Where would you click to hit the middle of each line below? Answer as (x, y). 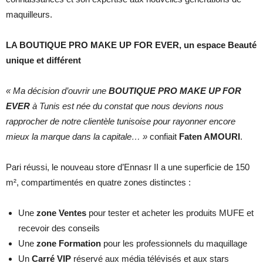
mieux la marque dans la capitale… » (78, 136)
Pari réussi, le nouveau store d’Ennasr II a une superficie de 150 (128, 167)
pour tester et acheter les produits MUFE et (170, 213)
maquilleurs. (29, 14)
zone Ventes (61, 213)
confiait (164, 136)
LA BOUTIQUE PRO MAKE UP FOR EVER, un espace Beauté (131, 45)
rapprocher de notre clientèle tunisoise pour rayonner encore (121, 121)
